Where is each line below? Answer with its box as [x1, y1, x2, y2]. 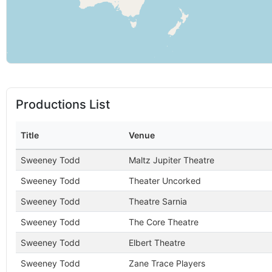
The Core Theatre [129, 217, 199, 227]
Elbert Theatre [129, 237, 185, 248]
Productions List [16, 97, 110, 112]
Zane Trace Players [129, 258, 205, 268]
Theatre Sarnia [129, 196, 187, 206]
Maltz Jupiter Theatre [129, 155, 214, 165]
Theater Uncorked [129, 175, 201, 186]
